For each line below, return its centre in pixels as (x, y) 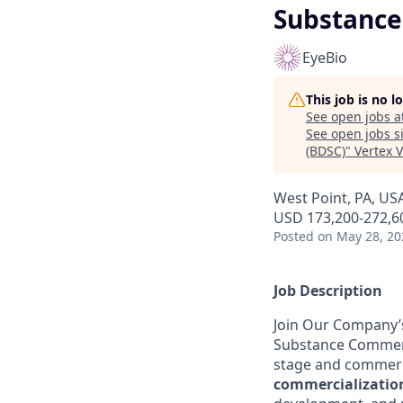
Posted (294, 236)
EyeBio (325, 58)
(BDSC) (326, 151)
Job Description (328, 291)
